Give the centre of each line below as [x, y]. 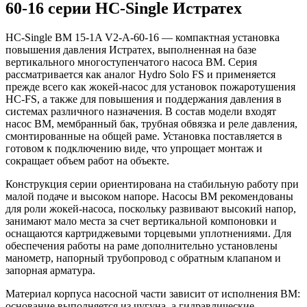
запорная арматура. [50, 270]
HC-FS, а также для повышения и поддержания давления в [144, 99]
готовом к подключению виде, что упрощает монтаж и [134, 148]
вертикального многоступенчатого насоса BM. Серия [131, 62]
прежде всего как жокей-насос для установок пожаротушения [150, 86]
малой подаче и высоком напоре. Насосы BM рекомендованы [149, 196]
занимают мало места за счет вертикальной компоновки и [141, 221]
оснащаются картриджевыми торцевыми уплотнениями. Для [148, 233]
